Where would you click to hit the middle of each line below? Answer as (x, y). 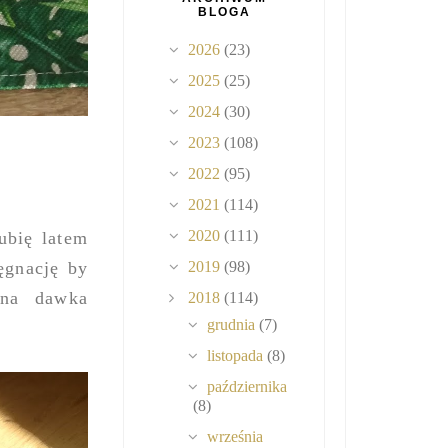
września (235, 437)
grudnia (233, 325)
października (247, 387)
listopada (237, 356)
